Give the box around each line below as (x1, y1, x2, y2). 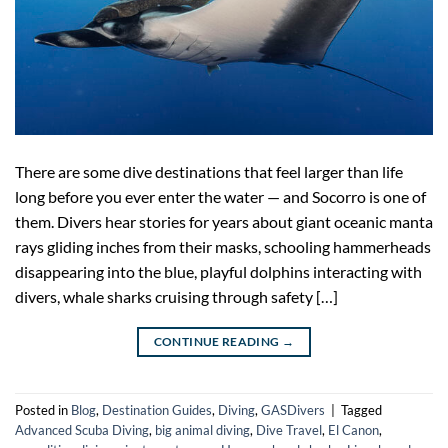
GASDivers (261, 401, 325, 418)
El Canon (328, 421, 379, 438)
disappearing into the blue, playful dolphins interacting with (15, 261, 422, 281)
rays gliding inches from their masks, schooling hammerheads (15, 236, 431, 256)
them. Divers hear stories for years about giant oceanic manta (15, 211, 433, 231)
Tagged (341, 401, 382, 418)
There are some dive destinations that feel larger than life (15, 161, 403, 181)
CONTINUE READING (153, 333, 282, 349)
